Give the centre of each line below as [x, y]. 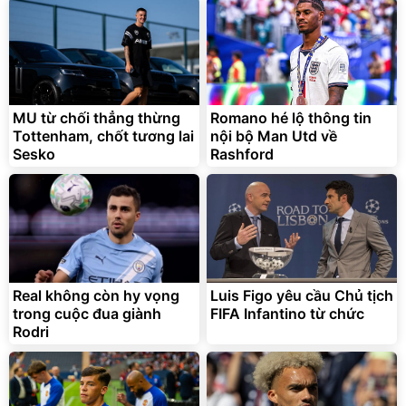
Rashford [242, 155]
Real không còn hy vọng [96, 296]
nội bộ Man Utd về [274, 136]
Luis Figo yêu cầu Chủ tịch [302, 296]
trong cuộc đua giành [87, 314]
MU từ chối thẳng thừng [97, 118]
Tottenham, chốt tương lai [103, 136]
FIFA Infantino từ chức [287, 314]
